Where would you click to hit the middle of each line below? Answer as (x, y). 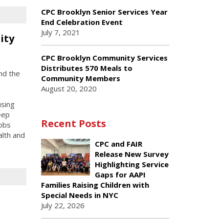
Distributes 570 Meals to (87, 68)
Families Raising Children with (95, 185)
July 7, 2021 (60, 32)
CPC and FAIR (118, 144)
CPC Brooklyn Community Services (104, 58)
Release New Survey (131, 154)
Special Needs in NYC (79, 195)
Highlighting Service (131, 164)
